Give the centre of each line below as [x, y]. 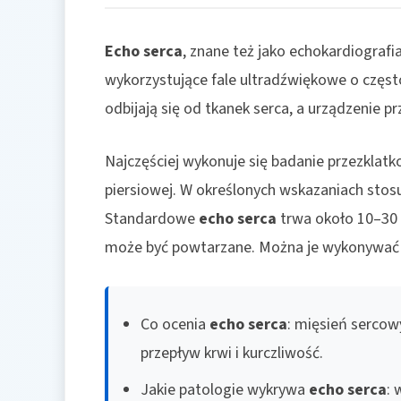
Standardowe [152, 219]
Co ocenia [175, 325]
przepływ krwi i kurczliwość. [232, 354]
